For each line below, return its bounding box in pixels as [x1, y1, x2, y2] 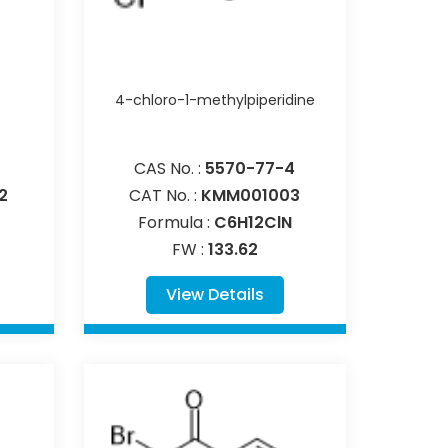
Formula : [137, 210, 214, 234]
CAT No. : [129, 183, 202, 207]
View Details [165, 282, 264, 306]
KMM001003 [201, 183, 301, 207]
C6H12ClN [213, 210, 292, 234]
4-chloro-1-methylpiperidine [114, 89, 315, 110]
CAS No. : [134, 156, 206, 180]
